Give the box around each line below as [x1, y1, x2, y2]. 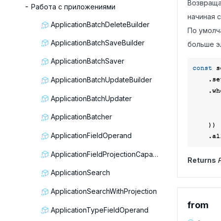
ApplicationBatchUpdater [51, 94, 132, 103]
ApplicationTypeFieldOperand [51, 205, 148, 214]
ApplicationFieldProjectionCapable [51, 149, 153, 158]
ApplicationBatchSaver [51, 57, 124, 66]
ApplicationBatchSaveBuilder [51, 38, 145, 47]
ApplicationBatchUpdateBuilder [51, 75, 152, 84]
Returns [187, 156, 218, 164]
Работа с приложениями [31, 2, 115, 11]
